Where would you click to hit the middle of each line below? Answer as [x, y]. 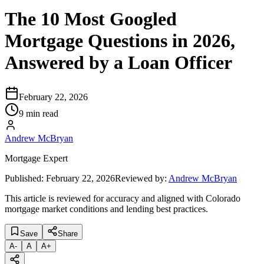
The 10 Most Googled [91, 19]
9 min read [39, 114]
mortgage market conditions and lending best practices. [106, 209]
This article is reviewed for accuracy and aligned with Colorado [123, 199]
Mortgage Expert [36, 159]
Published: [24, 179]
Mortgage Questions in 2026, [120, 40]
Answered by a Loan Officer [118, 62]
